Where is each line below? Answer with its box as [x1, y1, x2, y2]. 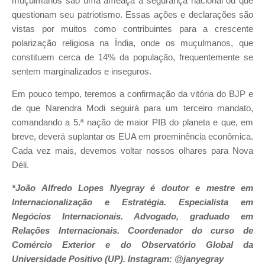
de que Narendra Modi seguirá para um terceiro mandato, [12, 104, 253, 114]
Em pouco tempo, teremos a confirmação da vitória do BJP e [12, 89, 253, 99]
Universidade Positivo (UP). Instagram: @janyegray [12, 254, 224, 264]
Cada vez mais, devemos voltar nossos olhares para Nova [12, 146, 253, 156]
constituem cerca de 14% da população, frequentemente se [12, 52, 253, 62]
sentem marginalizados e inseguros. [12, 66, 151, 76]
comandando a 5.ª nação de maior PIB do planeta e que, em [12, 118, 253, 128]
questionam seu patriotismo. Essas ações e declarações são [12, 9, 253, 20]
